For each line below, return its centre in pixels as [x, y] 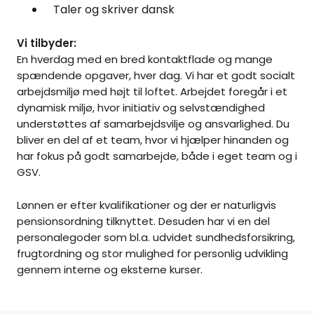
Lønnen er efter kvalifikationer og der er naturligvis [146, 205]
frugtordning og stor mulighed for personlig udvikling [152, 254]
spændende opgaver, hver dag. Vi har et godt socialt [156, 76]
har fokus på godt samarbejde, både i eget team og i [157, 156]
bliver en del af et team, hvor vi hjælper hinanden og [153, 140]
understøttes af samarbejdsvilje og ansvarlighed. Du [153, 124]
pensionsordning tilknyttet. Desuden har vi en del [143, 221]
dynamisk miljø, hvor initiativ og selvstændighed [141, 108]
